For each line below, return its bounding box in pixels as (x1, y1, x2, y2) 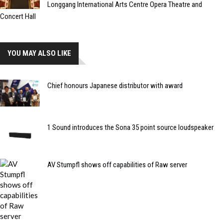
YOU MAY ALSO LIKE (7, 49, 71, 58)
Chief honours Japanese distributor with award (47, 81, 183, 91)
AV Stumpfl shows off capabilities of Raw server (47, 160, 187, 169)
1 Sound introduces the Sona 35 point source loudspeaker (47, 122, 214, 132)
